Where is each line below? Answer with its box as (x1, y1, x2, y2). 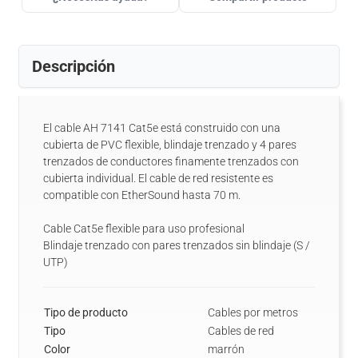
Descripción (32, 57, 115, 76)
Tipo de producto (44, 306, 128, 319)
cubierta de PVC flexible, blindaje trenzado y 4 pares (43, 138, 296, 151)
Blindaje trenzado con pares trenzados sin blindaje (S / (43, 239, 310, 252)
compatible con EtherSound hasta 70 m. (43, 189, 241, 201)
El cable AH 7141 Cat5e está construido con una (43, 121, 280, 134)
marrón (208, 343, 245, 356)
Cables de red (208, 324, 274, 337)
